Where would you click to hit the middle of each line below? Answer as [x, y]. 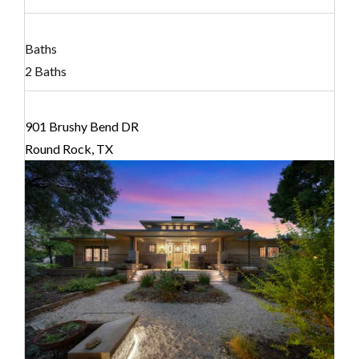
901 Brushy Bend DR [82, 127]
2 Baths [46, 71]
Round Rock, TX [69, 149]
